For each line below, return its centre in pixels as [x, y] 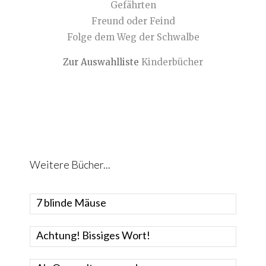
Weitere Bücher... [70, 165]
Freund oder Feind [133, 21]
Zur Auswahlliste [102, 62]
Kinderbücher [172, 62]
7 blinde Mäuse [71, 203]
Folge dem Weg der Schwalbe [133, 37]
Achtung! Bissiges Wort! [93, 235]
